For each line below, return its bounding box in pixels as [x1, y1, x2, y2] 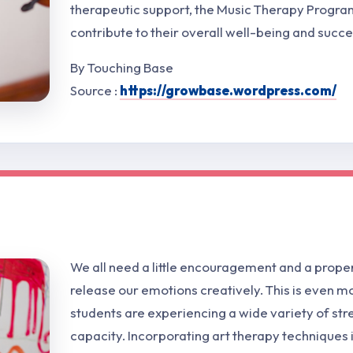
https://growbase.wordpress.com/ [120, 82, 336, 99]
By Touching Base [70, 59, 173, 76]
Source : [70, 82, 120, 99]
